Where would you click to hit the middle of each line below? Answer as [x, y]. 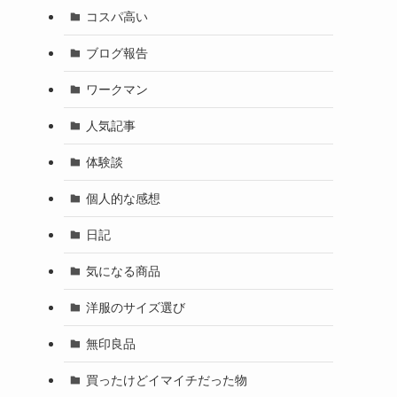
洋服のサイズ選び [135, 307]
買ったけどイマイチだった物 [166, 379]
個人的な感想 [123, 198]
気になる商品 [123, 270]
